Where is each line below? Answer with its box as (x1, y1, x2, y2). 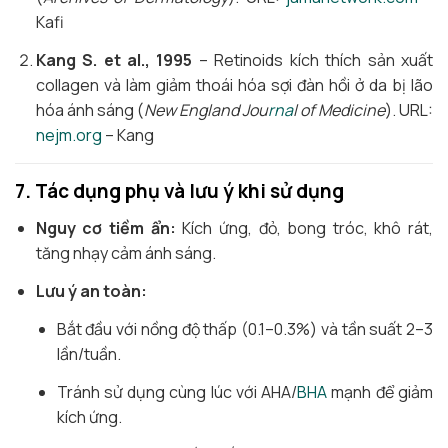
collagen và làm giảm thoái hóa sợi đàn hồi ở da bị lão (35, 74, 433, 96)
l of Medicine (292, 99, 385, 121)
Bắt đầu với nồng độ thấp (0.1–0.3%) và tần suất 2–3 (56, 318, 433, 340)
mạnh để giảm (327, 381, 434, 403)
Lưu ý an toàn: (35, 280, 147, 302)
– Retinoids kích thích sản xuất (192, 49, 434, 71)
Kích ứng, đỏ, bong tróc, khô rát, (175, 217, 434, 239)
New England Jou (143, 99, 268, 121)
